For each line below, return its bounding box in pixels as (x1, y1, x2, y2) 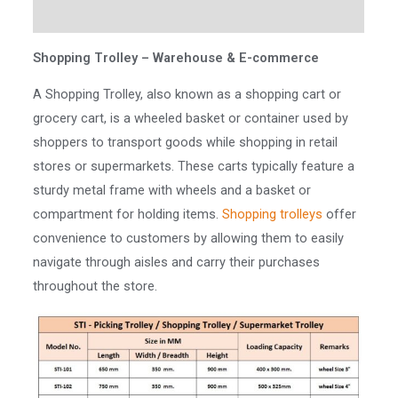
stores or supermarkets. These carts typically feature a (33, 158, 355, 175)
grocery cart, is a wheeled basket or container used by (33, 110, 349, 127)
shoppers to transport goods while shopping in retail (33, 134, 338, 151)
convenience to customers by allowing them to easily (33, 230, 345, 247)
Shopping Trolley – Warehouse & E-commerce (33, 49, 320, 66)
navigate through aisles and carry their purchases (33, 254, 321, 271)
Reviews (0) (33, 5, 105, 22)
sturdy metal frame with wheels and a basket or (33, 182, 312, 199)
